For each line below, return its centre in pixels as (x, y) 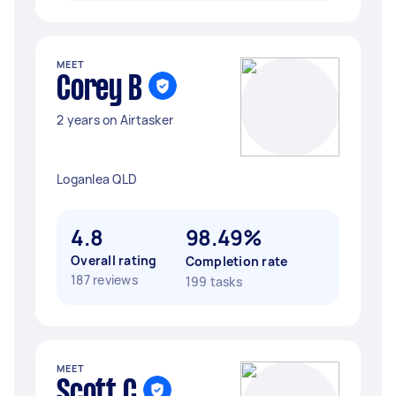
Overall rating (114, 260)
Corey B (99, 90)
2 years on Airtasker (115, 120)
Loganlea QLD (97, 179)
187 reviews (104, 280)
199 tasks (213, 282)
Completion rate (236, 261)
